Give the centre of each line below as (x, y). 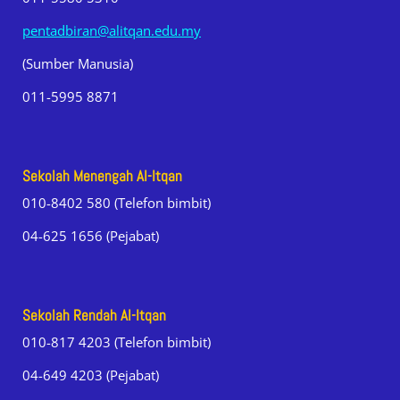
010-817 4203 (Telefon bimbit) (117, 342)
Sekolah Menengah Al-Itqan (102, 176)
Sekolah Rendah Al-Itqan (94, 316)
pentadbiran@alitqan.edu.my (112, 31)
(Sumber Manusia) (78, 64)
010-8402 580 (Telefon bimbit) (117, 203)
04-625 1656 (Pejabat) (91, 236)
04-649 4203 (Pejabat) (91, 375)
